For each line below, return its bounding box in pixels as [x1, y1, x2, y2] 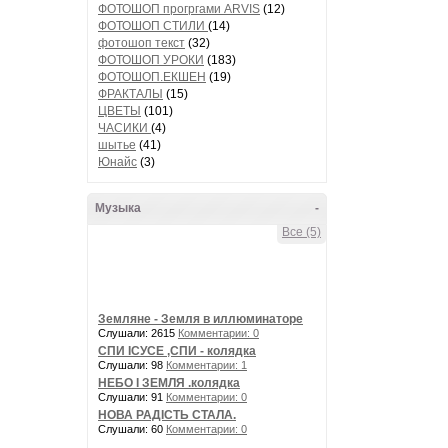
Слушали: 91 [98, 391, 166, 403]
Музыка [95, 201, 141, 215]
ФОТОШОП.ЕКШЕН [98, 70, 206, 84]
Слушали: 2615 [98, 327, 178, 339]
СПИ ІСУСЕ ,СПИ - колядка [98, 344, 256, 358]
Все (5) [282, 225, 321, 239]
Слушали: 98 [98, 359, 166, 371]
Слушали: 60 [98, 423, 166, 435]
